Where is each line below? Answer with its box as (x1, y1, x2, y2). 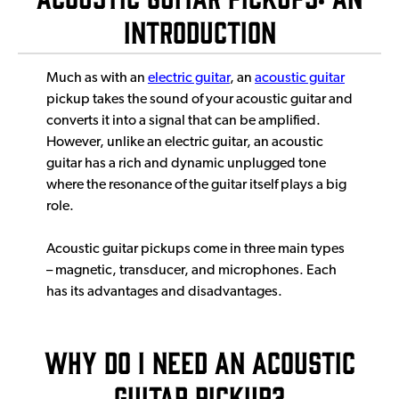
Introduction (123, 12, 276, 48)
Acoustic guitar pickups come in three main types (46, 241, 345, 256)
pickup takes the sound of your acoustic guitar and (46, 92, 353, 107)
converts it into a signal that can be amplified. (46, 113, 321, 128)
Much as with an (46, 70, 148, 85)
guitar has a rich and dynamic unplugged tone (46, 156, 326, 171)
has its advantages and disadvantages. (46, 284, 282, 299)
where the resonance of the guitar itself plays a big (46, 177, 346, 192)
